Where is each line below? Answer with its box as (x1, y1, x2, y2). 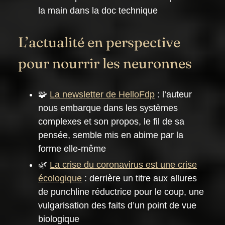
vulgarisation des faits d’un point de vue (38, 200, 196, 210)
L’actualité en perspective (18, 33, 180, 51)
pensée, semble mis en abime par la (38, 130, 183, 140)
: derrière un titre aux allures (82, 173, 197, 183)
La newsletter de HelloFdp (50, 89, 155, 99)
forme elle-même (38, 143, 106, 154)
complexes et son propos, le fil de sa (38, 116, 184, 127)
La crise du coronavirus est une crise (50, 159, 197, 170)
